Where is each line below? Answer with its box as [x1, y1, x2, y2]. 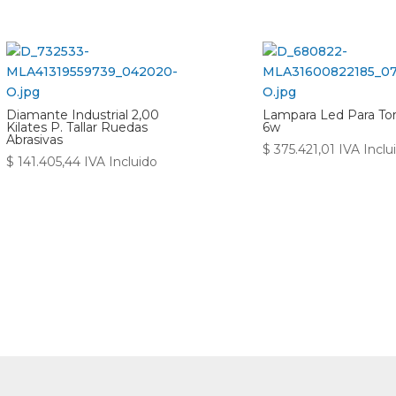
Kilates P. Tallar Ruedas [5, 119, 148, 135]
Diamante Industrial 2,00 [5, 107, 159, 123]
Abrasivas [5, 132, 63, 148]
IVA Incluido [83, 154, 157, 170]
